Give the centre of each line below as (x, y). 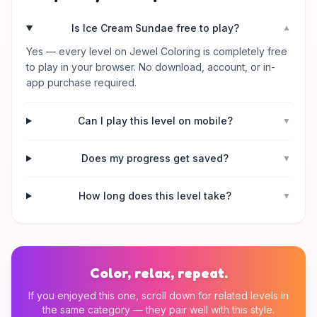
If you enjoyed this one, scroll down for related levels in (158, 295)
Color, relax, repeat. (158, 273)
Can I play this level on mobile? (155, 121)
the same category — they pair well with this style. (158, 310)
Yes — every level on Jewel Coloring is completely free (157, 51)
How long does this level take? (155, 196)
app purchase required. (81, 82)
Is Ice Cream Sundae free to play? (155, 28)
